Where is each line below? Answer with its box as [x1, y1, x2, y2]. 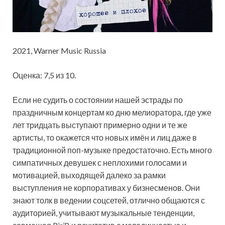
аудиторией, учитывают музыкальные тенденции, [13, 208, 194, 218]
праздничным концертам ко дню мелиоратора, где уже [13, 107, 211, 118]
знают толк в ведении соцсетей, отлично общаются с [13, 195, 205, 205]
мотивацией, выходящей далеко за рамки [13, 170, 166, 180]
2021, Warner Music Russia [13, 46, 106, 56]
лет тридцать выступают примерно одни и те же [13, 120, 187, 130]
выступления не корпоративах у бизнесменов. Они [13, 183, 200, 193]
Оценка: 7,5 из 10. [13, 70, 76, 80]
